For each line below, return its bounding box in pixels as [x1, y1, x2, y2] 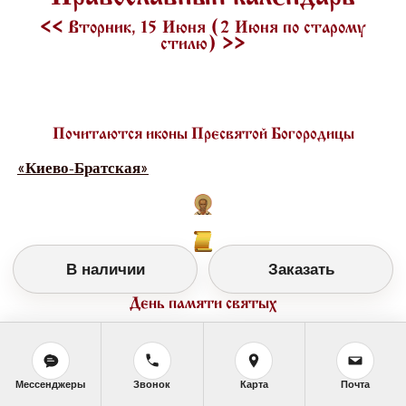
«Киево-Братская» [16, 159, 149, 177]
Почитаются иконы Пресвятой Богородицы [52, 126, 354, 142]
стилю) [160, 36, 222, 53]
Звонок [133, 378, 171, 390]
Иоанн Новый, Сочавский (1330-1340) [16, 328, 291, 346]
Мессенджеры [15, 378, 86, 390]
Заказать [267, 260, 334, 278]
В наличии [65, 260, 145, 278]
